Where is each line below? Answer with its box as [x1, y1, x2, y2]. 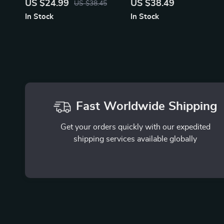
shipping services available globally [73, 135, 197, 143]
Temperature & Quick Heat [25, 6, 113, 14]
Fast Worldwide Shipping [75, 100, 217, 113]
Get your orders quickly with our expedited [60, 123, 210, 131]
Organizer [130, 6, 163, 14]
